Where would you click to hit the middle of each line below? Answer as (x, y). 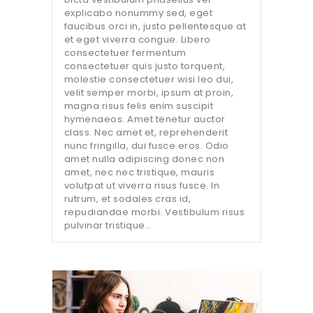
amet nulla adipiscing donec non (144, 159)
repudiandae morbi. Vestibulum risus (154, 212)
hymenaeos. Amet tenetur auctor (145, 119)
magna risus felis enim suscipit (139, 106)
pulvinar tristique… (108, 226)
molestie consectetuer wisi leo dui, (149, 80)
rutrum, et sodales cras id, (128, 199)
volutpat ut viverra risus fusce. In (142, 186)
